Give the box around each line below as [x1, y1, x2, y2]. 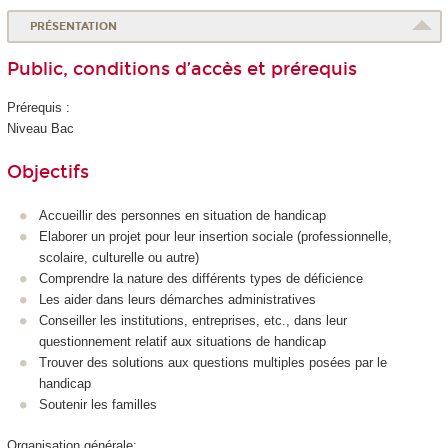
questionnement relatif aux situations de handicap [39, 334, 326, 350]
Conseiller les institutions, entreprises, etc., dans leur [39, 313, 347, 329]
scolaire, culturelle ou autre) [39, 250, 199, 266]
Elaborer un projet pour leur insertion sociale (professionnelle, [39, 229, 392, 245]
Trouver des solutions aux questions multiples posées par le [39, 355, 387, 371]
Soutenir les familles [39, 397, 157, 413]
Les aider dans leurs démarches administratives [39, 292, 316, 308]
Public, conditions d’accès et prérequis [6, 57, 357, 80]
